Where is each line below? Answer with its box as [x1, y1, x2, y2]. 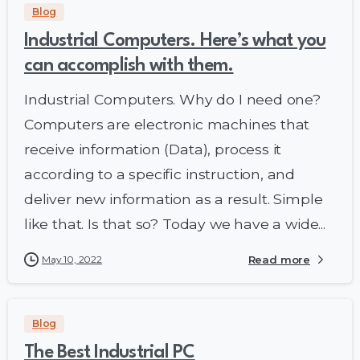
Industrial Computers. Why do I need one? [24, 90, 321, 108]
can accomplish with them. [24, 56, 234, 75]
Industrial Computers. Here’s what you [24, 31, 326, 50]
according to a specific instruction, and [24, 165, 296, 182]
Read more [247, 252, 310, 266]
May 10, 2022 [42, 252, 102, 265]
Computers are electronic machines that [24, 115, 310, 133]
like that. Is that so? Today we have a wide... [24, 215, 325, 232]
